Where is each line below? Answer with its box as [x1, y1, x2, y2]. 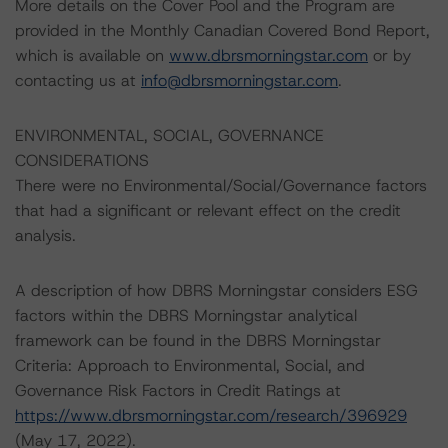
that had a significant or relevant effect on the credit [15, 200, 401, 221]
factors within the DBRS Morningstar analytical [15, 305, 357, 326]
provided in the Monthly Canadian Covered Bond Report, [15, 20, 430, 41]
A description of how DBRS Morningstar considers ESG [15, 280, 418, 301]
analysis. [15, 225, 76, 246]
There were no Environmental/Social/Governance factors [15, 175, 427, 196]
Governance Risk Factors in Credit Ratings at [15, 380, 341, 401]
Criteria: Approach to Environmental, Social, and [15, 355, 365, 376]
